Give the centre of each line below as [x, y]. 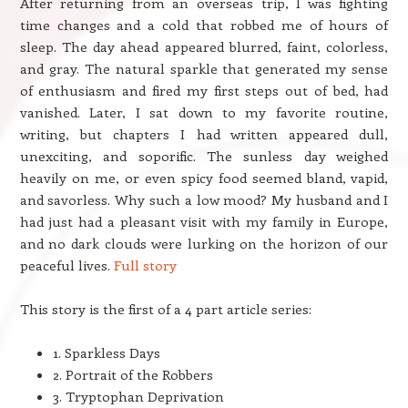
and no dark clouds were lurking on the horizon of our [204, 243]
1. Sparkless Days [106, 352]
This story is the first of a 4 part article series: [165, 309]
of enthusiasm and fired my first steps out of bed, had [204, 90]
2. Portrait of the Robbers [133, 374]
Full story [145, 265]
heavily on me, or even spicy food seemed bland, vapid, [204, 178]
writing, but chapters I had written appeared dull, [204, 134]
